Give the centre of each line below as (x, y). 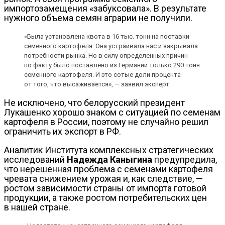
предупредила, (185, 160)
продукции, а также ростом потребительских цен (105, 198)
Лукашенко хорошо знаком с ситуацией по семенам (112, 113)
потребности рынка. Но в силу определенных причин (106, 56)
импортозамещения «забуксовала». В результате (105, 9)
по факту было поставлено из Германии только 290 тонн (112, 65)
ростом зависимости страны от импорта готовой (105, 188)
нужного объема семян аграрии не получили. (98, 18)
